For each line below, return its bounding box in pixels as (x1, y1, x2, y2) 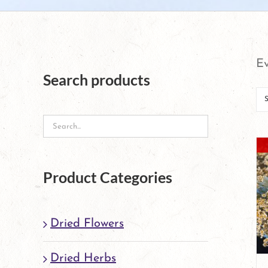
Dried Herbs (50, 252, 116, 264)
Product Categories (43, 168, 172, 187)
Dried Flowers (50, 217, 124, 230)
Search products (43, 70, 150, 89)
